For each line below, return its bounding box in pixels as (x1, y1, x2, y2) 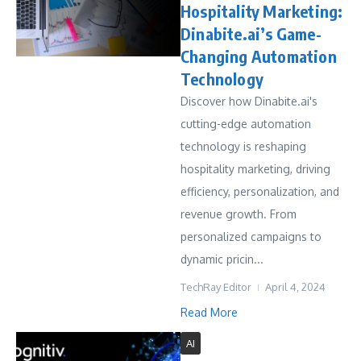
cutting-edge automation (180, 117, 311, 131)
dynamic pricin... (180, 252, 263, 266)
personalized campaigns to (180, 230, 322, 243)
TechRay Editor (180, 280, 251, 293)
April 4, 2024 (265, 280, 326, 293)
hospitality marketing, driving (180, 162, 330, 176)
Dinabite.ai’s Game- (180, 23, 322, 44)
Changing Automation (180, 46, 337, 66)
